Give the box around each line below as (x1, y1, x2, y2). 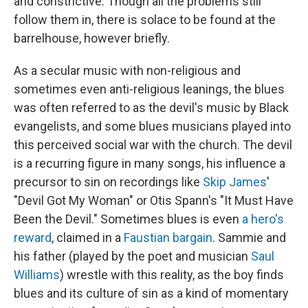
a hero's (242, 211, 284, 226)
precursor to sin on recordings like (14, 174, 203, 189)
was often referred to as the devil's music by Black (14, 100, 289, 115)
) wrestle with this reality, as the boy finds (60, 267, 284, 282)
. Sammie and (212, 230, 286, 245)
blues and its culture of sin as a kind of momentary (14, 285, 289, 300)
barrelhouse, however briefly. (14, 30, 170, 45)
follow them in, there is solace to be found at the (14, 12, 276, 27)
